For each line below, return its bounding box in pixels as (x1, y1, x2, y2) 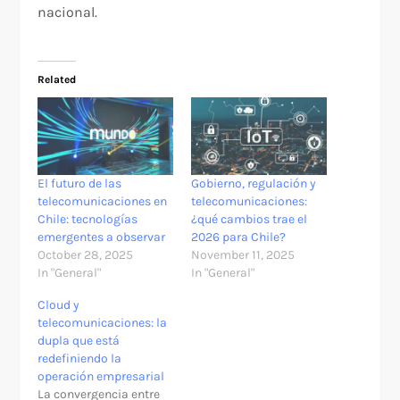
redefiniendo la (37, 350, 122, 366)
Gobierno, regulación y (191, 175, 316, 191)
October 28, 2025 (37, 246, 134, 262)
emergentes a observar (37, 229, 166, 245)
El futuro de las (37, 175, 122, 191)
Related (37, 73, 77, 87)
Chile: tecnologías (37, 211, 138, 227)
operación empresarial (37, 368, 165, 384)
